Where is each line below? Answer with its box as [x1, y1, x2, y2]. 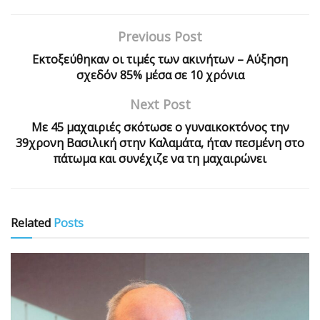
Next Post [129, 96, 191, 114]
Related [11, 215, 51, 231]
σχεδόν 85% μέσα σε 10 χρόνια [76, 67, 244, 84]
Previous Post [118, 28, 202, 46]
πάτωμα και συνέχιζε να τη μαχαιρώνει [54, 151, 266, 167]
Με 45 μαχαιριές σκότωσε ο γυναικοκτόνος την [31, 119, 289, 136]
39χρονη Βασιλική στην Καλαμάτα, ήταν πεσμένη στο [16, 135, 304, 151]
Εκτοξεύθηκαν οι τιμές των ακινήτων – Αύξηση [32, 51, 288, 68]
